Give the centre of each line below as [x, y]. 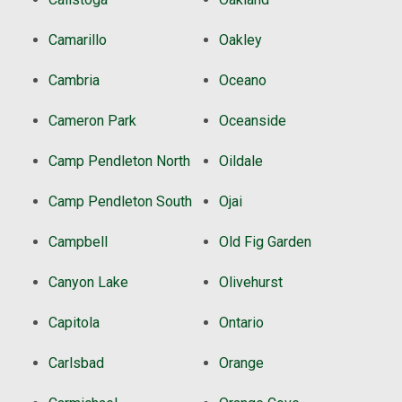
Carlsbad [76, 363]
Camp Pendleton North [119, 162]
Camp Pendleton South [120, 202]
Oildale [241, 162]
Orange [241, 363]
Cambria [74, 81]
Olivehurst [251, 283]
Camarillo [78, 40]
